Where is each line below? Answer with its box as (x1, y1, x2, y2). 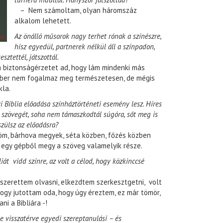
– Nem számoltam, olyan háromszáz (14, 5, 137, 15)
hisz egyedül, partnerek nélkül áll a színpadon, (14, 42, 155, 52)
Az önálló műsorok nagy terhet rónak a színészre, (14, 31, 161, 41)
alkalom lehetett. (14, 16, 71, 26)
